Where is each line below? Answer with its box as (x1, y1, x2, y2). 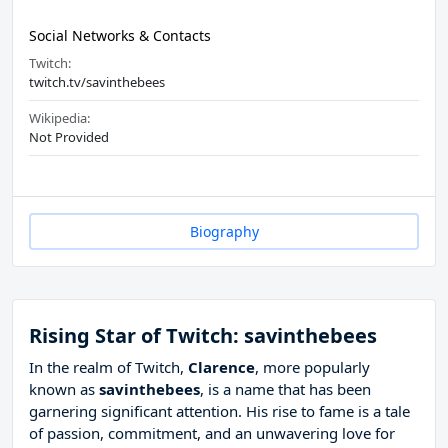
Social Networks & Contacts (29, 26, 211, 46)
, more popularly (255, 357, 370, 378)
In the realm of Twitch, (29, 357, 188, 378)
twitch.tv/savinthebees (29, 73, 165, 92)
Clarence (188, 357, 255, 378)
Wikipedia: (29, 109, 90, 128)
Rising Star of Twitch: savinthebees (29, 322, 377, 350)
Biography (189, 222, 259, 242)
